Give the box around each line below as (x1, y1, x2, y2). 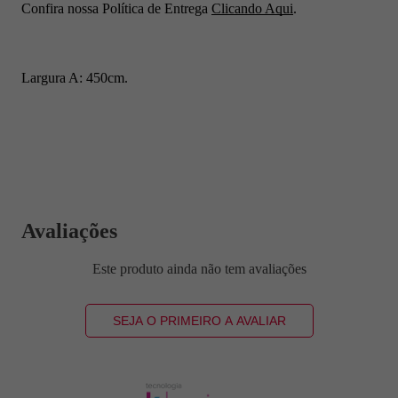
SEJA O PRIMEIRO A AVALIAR (112, 313, 286, 328)
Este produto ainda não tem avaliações (92, 260, 306, 276)
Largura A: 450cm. (21, 69, 128, 85)
